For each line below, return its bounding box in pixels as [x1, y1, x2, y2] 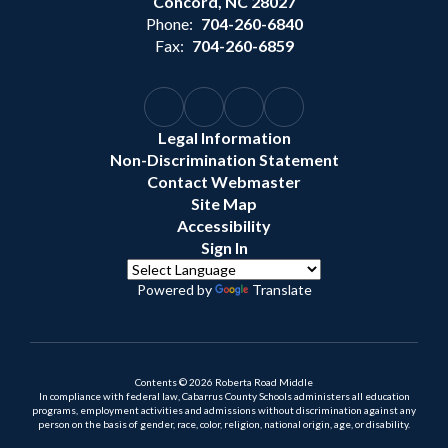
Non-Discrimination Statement [109, 150, 339, 169]
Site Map [191, 194, 257, 213]
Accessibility [177, 216, 271, 235]
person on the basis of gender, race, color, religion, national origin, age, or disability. [38, 418, 410, 430]
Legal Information [157, 128, 291, 147]
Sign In [200, 238, 248, 257]
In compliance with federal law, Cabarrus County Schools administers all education [38, 390, 410, 402]
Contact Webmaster [147, 172, 301, 191]
